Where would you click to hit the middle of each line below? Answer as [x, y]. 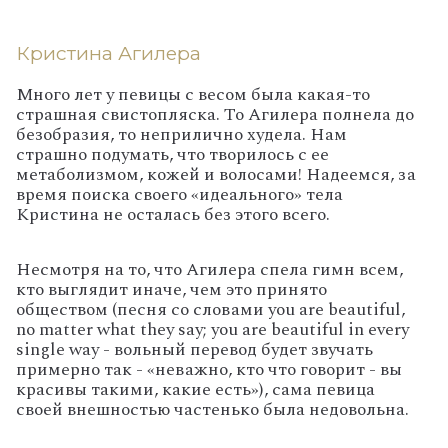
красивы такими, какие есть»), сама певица [195, 389]
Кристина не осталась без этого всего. [175, 214]
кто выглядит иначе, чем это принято [171, 289]
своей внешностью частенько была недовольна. [214, 409]
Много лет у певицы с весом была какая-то [193, 94]
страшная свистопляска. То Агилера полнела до [215, 114]
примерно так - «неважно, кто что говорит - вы [209, 369]
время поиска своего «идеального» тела [179, 194]
